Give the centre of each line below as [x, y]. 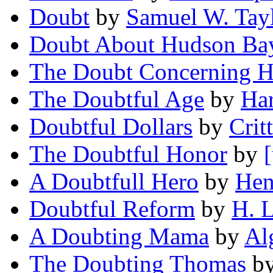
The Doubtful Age [117, 99]
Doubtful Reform [112, 209]
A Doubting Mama [119, 236]
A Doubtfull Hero [114, 182]
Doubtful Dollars [111, 127]
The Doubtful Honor [128, 154]
